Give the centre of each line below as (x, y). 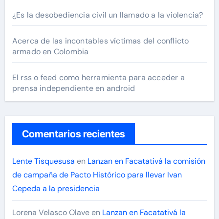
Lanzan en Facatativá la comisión (146, 161)
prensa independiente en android (73, 88)
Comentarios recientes (73, 134)
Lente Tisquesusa (43, 161)
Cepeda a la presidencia (56, 189)
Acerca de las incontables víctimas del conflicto (100, 41)
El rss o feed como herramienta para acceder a (98, 78)
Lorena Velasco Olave (51, 213)
